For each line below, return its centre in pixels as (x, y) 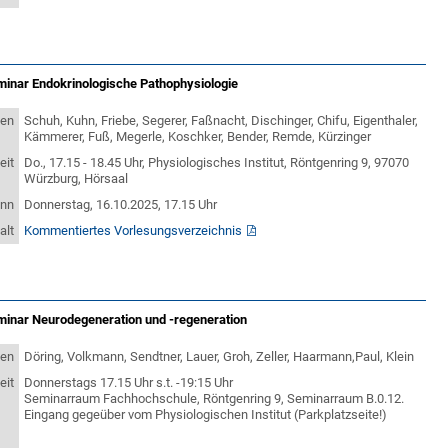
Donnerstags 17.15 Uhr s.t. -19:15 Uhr (129, 382)
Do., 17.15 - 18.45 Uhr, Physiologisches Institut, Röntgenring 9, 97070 (217, 162)
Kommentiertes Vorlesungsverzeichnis (133, 230)
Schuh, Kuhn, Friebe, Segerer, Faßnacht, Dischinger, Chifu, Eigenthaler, (221, 120)
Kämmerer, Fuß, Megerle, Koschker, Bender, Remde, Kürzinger (198, 136)
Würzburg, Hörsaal (76, 178)
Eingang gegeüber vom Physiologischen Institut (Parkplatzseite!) (206, 414)
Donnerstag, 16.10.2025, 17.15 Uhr (121, 204)
